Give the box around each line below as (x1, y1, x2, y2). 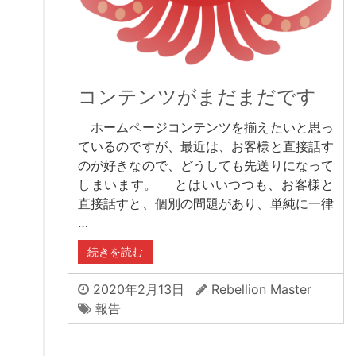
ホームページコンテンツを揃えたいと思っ (78, 119, 334, 136)
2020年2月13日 (89, 281, 184, 298)
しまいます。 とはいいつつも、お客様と (78, 176, 334, 193)
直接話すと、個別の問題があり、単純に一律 (78, 195, 334, 212)
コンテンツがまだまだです (78, 85, 316, 109)
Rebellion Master (211, 281, 311, 298)
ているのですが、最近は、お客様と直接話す (78, 138, 334, 155)
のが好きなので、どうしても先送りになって (78, 157, 334, 174)
